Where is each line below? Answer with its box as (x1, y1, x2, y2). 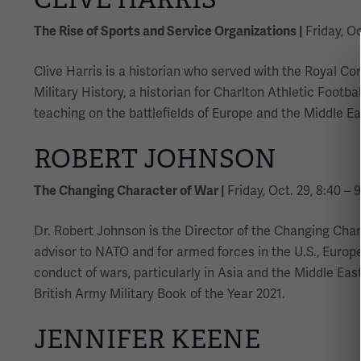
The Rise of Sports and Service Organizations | (34, 23, 302, 39)
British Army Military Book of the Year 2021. (34, 285, 285, 302)
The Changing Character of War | (34, 182, 224, 199)
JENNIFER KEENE (34, 322, 260, 355)
